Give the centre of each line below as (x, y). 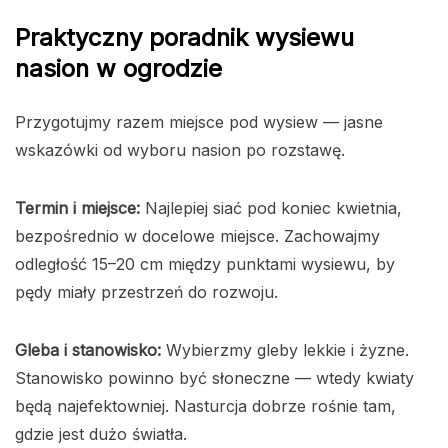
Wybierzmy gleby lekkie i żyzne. (285, 349)
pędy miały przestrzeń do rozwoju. (146, 291)
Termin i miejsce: (77, 207)
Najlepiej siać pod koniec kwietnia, (271, 207)
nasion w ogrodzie (118, 68)
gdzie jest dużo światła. (101, 433)
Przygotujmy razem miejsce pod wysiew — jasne (199, 121)
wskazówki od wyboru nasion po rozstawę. (180, 149)
